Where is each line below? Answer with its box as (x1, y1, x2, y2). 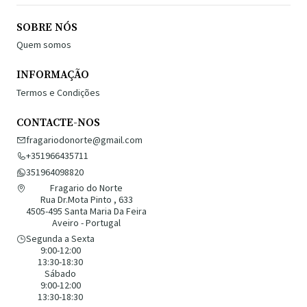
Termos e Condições (16, 86, 100, 99)
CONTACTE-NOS (16, 115, 100, 130)
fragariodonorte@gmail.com (26, 133, 143, 146)
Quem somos (16, 38, 71, 51)
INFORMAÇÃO (16, 68, 89, 82)
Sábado (45, 267, 76, 280)
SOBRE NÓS (16, 21, 77, 34)
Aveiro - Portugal (52, 217, 121, 230)
